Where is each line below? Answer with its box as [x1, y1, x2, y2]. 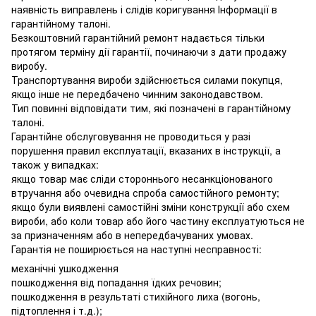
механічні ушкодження [11, 260, 119, 275]
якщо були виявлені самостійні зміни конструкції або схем [11, 199, 290, 214]
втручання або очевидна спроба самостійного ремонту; [11, 185, 279, 200]
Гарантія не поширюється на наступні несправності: [11, 241, 262, 256]
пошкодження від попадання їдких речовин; [11, 274, 221, 289]
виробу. [11, 58, 47, 73]
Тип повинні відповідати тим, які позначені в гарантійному [11, 100, 291, 115]
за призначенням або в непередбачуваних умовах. [11, 227, 253, 242]
